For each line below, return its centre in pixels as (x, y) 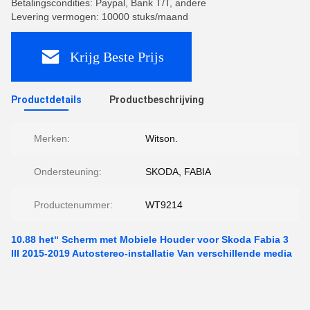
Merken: (52, 138)
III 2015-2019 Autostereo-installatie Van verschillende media (152, 253)
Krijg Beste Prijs (117, 56)
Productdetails (46, 100)
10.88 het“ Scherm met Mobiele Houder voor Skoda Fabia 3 (150, 239)
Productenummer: (73, 205)
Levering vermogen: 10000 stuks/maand (100, 17)
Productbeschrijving (157, 100)
